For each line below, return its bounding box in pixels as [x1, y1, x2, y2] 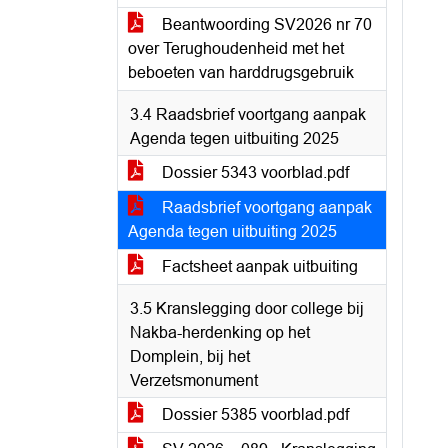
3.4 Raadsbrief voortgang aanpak [130, 106, 366, 123]
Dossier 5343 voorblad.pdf [158, 164, 349, 181]
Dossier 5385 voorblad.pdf [158, 406, 349, 423]
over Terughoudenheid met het [128, 40, 344, 57]
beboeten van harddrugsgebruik [128, 64, 354, 81]
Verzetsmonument [130, 372, 258, 389]
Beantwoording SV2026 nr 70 [158, 16, 372, 33]
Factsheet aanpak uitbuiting [158, 258, 358, 275]
